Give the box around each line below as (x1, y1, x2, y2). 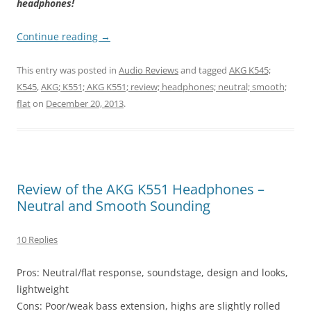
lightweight (17, 283, 69, 296)
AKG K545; (229, 64, 271, 77)
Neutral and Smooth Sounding (17, 196, 210, 216)
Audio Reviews (119, 64, 178, 77)
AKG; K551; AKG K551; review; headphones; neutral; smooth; (41, 81, 287, 94)
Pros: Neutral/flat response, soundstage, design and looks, (17, 266, 288, 280)
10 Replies (17, 233, 58, 246)
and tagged (178, 64, 229, 77)
